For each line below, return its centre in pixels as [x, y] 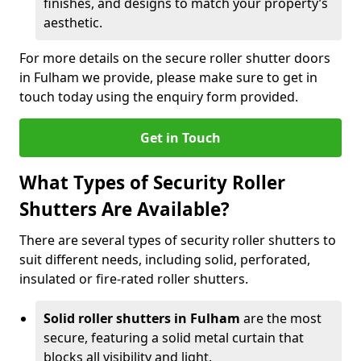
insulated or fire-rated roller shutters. [134, 279]
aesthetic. [73, 23]
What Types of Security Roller [152, 183]
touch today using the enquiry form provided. [159, 97]
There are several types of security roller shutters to [178, 240]
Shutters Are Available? [124, 209]
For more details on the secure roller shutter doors [175, 58]
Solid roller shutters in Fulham [143, 318]
